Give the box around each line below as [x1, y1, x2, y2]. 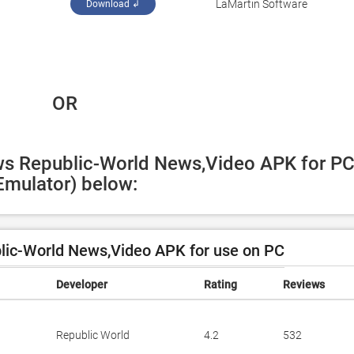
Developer [56, 278, 107, 291]
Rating [204, 278, 237, 291]
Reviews [283, 278, 325, 291]
